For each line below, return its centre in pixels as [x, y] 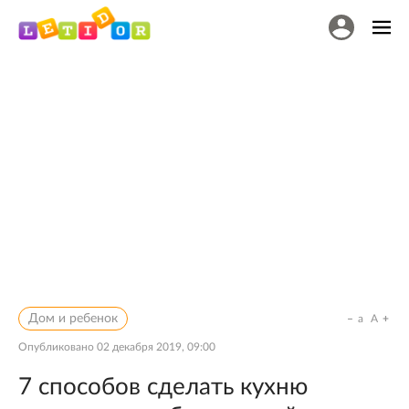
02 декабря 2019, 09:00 [156, 347]
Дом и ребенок [73, 319]
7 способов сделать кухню [163, 387]
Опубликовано [58, 347]
